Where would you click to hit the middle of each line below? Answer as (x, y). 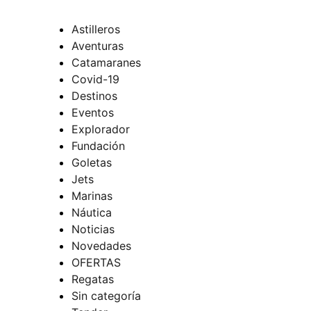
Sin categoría (106, 295)
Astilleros (96, 29)
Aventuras (98, 45)
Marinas (92, 195)
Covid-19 (95, 79)
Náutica (92, 212)
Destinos (94, 95)
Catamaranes (106, 62)
